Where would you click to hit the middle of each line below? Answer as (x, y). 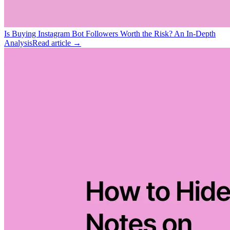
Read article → (57, 43)
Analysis (18, 43)
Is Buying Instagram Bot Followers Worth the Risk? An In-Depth (110, 33)
